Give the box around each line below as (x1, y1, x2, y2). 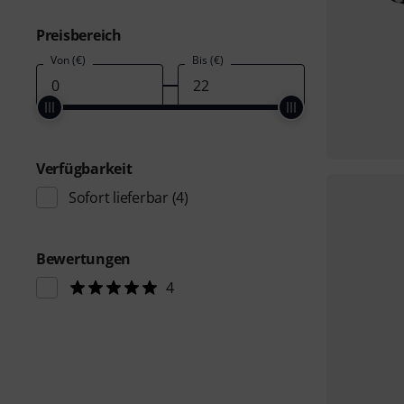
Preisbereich (36, 25, 122, 45)
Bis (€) (191, 52, 224, 68)
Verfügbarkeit (36, 159, 133, 179)
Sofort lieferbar (69, 188, 169, 207)
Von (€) (50, 52, 86, 68)
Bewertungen (36, 249, 132, 269)
